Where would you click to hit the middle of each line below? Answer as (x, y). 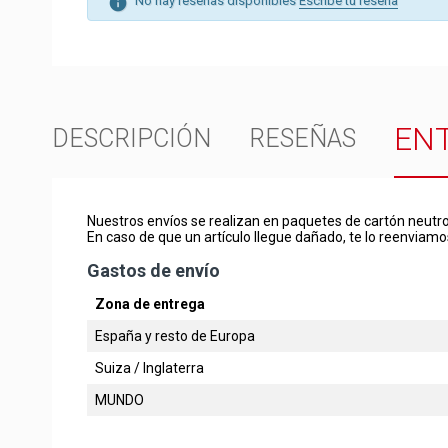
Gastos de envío (153, 270)
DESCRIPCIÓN (131, 138)
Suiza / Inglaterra (149, 367)
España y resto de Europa (175, 335)
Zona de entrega (150, 303)
